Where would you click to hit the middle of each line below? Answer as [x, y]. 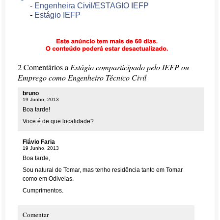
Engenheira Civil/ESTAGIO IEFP [92, 6]
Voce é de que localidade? [58, 121]
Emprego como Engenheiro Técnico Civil [82, 77]
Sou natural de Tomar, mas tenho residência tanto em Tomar [103, 170]
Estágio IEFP [58, 15]
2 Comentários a [44, 67]
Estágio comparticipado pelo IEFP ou [130, 67]
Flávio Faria [39, 142]
